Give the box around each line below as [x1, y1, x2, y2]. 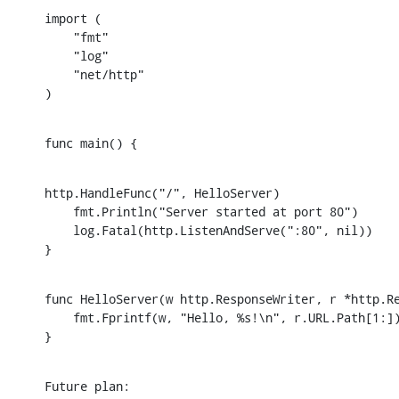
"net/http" [45, 65, 144, 83]
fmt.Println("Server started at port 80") [45, 202, 358, 220]
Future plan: [45, 377, 137, 395]
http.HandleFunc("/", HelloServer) [45, 183, 280, 201]
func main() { [45, 134, 137, 151]
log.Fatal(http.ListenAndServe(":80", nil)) [45, 221, 372, 239]
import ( [45, 9, 102, 27]
